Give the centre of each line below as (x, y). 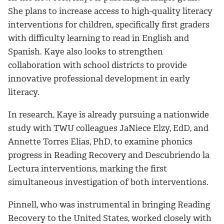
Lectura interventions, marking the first (87, 168)
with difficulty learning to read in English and (98, 38)
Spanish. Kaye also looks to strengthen (85, 52)
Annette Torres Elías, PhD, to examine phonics (100, 141)
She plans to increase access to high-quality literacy (110, 11)
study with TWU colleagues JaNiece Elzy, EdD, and (108, 128)
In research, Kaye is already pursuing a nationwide (108, 114)
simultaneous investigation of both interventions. (108, 182)
